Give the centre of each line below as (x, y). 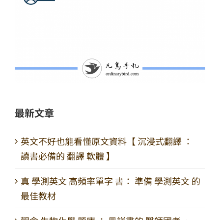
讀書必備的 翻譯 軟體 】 (68, 155)
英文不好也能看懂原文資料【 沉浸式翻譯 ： (107, 141)
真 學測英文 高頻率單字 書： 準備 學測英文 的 (110, 180)
